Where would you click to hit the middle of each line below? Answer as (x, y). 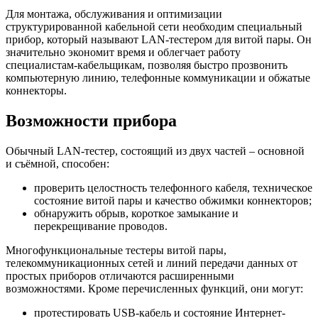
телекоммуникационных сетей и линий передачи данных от (152, 263)
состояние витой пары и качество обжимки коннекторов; (173, 200)
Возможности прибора (91, 120)
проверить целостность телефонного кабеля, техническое (173, 187)
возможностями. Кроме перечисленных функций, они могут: (154, 288)
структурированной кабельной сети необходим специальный (154, 26)
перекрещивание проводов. (101, 226)
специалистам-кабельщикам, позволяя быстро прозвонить (147, 65)
